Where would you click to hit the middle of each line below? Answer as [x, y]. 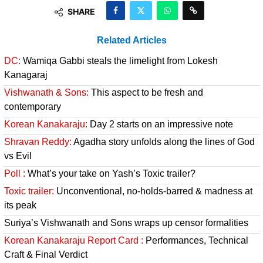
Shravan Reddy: [38, 141]
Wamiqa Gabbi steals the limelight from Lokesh [119, 60]
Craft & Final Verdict [46, 254]
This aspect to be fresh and [146, 92]
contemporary [33, 106]
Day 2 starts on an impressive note [160, 124]
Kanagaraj [26, 75]
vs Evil [18, 156]
